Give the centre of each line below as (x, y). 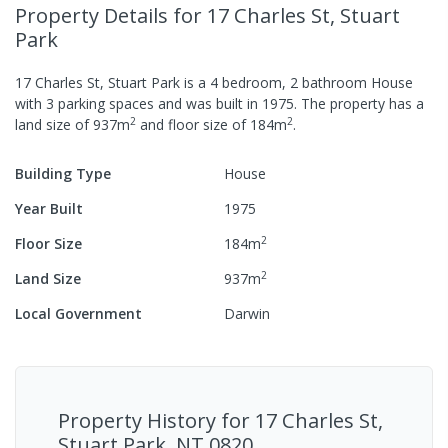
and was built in (208, 103)
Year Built (49, 208)
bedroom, (254, 82)
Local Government (78, 313)
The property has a (360, 103)
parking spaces (104, 103)
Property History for (156, 420)
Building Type (63, 173)
